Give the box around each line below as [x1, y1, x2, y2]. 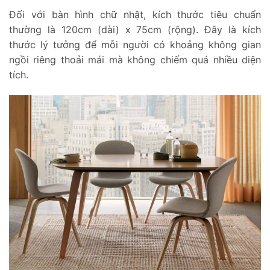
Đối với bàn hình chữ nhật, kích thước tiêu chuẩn [9, 8, 261, 21]
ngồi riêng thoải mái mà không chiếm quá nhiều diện [9, 54, 261, 66]
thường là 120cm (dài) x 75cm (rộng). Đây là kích [9, 24, 261, 36]
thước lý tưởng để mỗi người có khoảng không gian [9, 39, 261, 51]
